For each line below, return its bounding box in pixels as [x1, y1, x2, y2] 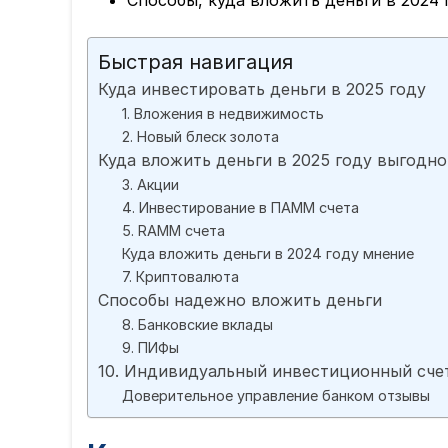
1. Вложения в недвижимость [122, 105, 324, 123]
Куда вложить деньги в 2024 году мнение [122, 245, 414, 263]
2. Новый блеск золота [122, 128, 279, 146]
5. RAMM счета [122, 222, 225, 240]
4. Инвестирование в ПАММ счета [122, 199, 359, 217]
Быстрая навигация [98, 50, 293, 75]
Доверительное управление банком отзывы [122, 387, 430, 405]
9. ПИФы [122, 339, 179, 357]
